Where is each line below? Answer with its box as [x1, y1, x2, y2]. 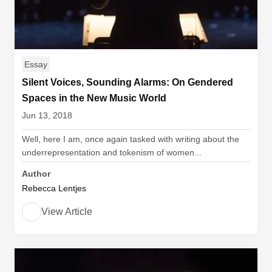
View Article [41, 206, 92, 217]
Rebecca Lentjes [22, 183, 86, 193]
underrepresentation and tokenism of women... [22, 148, 202, 157]
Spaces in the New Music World [22, 93, 166, 103]
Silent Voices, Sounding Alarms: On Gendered [22, 77, 233, 87]
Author [22, 169, 50, 178]
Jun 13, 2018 [22, 110, 72, 120]
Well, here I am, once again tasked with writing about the [22, 134, 239, 144]
